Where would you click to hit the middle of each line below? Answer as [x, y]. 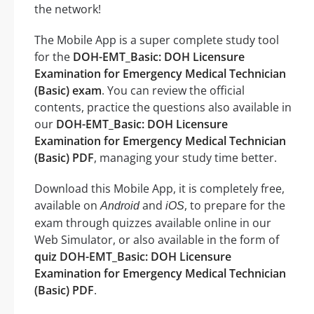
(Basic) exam [68, 91]
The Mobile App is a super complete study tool [157, 40]
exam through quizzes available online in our [153, 223]
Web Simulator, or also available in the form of [157, 240]
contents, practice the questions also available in [163, 108]
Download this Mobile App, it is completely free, [159, 189]
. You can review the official [173, 91]
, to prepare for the [235, 206]
